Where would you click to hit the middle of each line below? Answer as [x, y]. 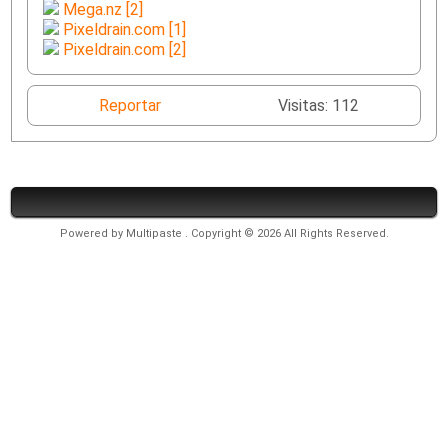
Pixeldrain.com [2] [123, 49]
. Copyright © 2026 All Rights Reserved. [286, 233]
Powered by [92, 233]
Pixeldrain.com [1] [123, 29]
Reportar [129, 105]
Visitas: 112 [318, 105]
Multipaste [155, 233]
